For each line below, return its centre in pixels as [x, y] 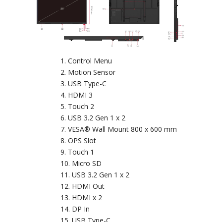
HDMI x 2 [87, 197]
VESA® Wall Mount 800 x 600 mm [122, 129]
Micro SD [86, 163]
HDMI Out [88, 186]
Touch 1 [81, 152]
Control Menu [90, 60]
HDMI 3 [80, 95]
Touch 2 [81, 106]
